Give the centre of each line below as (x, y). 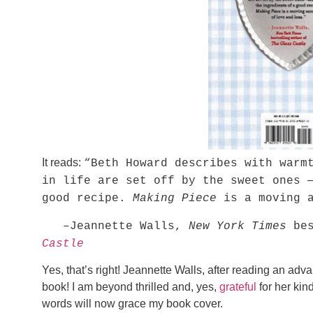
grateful (238, 286)
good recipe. (87, 199)
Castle (63, 243)
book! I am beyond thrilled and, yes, (131, 286)
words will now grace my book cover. (132, 303)
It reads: (63, 163)
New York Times (238, 226)
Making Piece (175, 199)
